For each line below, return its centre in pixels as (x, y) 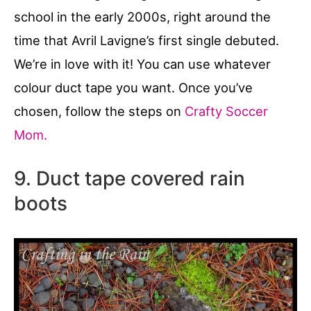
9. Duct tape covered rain (129, 178)
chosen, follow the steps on (99, 111)
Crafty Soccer (226, 111)
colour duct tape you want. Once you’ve (133, 87)
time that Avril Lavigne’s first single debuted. (146, 40)
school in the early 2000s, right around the (142, 16)
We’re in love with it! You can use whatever (142, 64)
